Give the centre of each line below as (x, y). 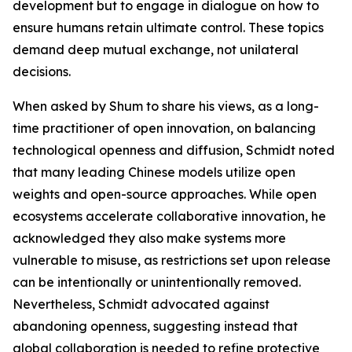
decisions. (42, 72)
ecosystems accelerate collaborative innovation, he (169, 216)
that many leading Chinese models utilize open (154, 172)
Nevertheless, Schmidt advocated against (141, 304)
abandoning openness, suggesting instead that (155, 326)
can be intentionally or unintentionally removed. (157, 282)
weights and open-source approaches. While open (165, 194)
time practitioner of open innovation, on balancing (164, 128)
